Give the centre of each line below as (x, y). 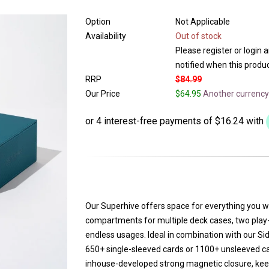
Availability (105, 36)
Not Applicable (202, 22)
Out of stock (198, 36)
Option (98, 22)
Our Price (102, 94)
